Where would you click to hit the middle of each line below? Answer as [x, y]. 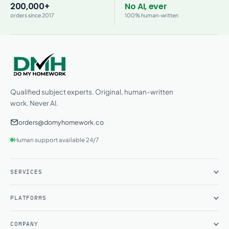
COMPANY [24, 224]
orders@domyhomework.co [61, 122]
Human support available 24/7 [56, 140]
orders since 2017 [32, 15]
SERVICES [26, 172]
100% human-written [152, 15]
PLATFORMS [28, 198]
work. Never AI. [34, 103]
